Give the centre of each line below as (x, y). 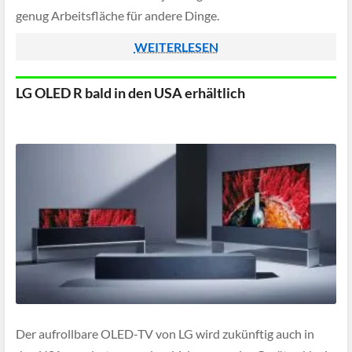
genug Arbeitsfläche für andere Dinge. (117, 16)
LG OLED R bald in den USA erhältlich (130, 93)
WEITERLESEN (176, 47)
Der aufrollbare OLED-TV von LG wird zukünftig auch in (165, 334)
